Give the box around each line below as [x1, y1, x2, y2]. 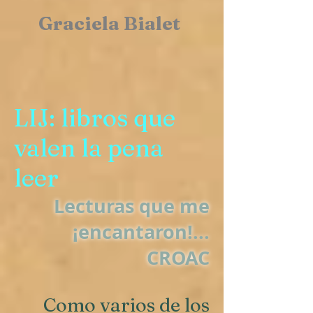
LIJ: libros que [14, 103, 175, 133]
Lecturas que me [54, 193, 210, 219]
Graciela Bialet [38, 12, 180, 35]
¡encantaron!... [73, 219, 210, 245]
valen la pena [14, 133, 163, 163]
